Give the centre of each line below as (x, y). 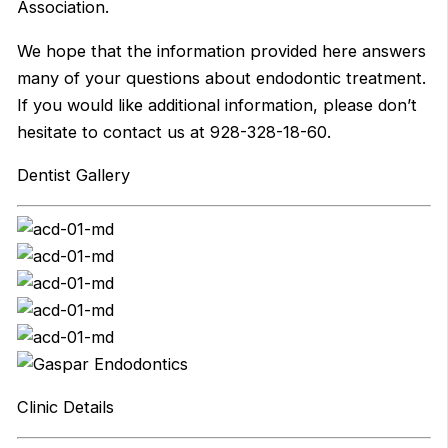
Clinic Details (65, 407)
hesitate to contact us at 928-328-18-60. (173, 131)
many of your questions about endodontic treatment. (221, 77)
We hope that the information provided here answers (221, 50)
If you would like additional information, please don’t (216, 104)
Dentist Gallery (73, 175)
